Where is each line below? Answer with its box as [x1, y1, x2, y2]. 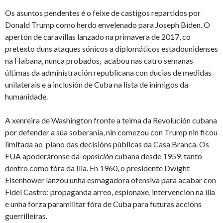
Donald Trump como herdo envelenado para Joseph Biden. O [5, 20, 210, 30]
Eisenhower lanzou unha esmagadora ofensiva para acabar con [5, 175, 216, 185]
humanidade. [5, 92, 48, 102]
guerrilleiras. [5, 211, 47, 221]
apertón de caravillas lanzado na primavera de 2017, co [5, 32, 191, 42]
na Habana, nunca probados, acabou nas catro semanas [5, 56, 193, 66]
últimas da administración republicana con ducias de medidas [5, 68, 212, 78]
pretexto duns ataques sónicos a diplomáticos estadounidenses [5, 44, 218, 54]
